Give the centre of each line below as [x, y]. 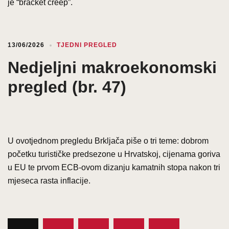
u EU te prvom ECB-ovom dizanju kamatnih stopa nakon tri [114, 167]
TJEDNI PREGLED [87, 45]
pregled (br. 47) [67, 87]
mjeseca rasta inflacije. [49, 180]
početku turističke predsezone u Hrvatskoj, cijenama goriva [114, 154]
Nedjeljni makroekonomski [112, 67]
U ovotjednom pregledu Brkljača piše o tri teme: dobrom [108, 141]
